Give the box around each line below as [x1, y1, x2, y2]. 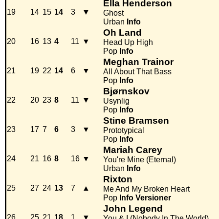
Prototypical [103, 126, 144, 135]
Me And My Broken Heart [103, 185, 190, 194]
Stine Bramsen [103, 115, 169, 126]
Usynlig [103, 97, 130, 106]
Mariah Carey [103, 145, 162, 155]
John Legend [103, 203, 163, 214]
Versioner [135, 194, 171, 202]
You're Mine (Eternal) [103, 155, 176, 164]
